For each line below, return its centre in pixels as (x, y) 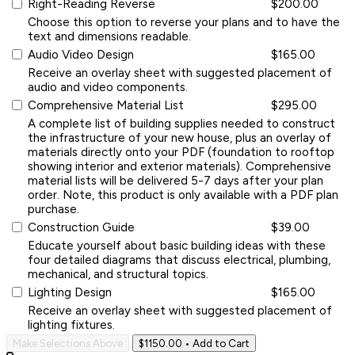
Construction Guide (81, 227)
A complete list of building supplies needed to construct (181, 123)
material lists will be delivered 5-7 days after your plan (176, 180)
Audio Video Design (81, 54)
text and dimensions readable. (109, 36)
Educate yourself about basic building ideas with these (177, 245)
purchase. (53, 209)
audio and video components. (108, 87)
